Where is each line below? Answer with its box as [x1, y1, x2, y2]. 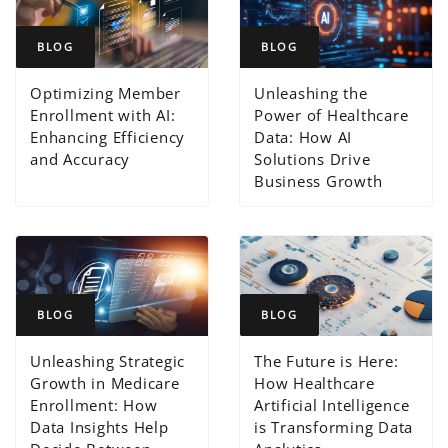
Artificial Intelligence [254, 395, 410, 416]
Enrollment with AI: [30, 104, 176, 125]
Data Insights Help [30, 417, 169, 438]
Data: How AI [254, 126, 353, 147]
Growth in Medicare [30, 373, 180, 394]
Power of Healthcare [254, 104, 409, 125]
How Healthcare [254, 373, 375, 394]
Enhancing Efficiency [30, 126, 186, 147]
